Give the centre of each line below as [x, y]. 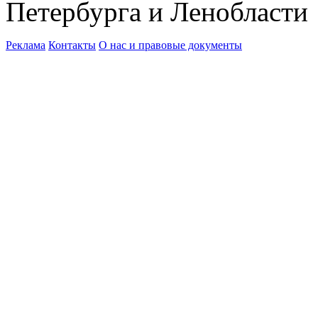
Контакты [72, 45]
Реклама [26, 45]
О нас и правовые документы [170, 45]
